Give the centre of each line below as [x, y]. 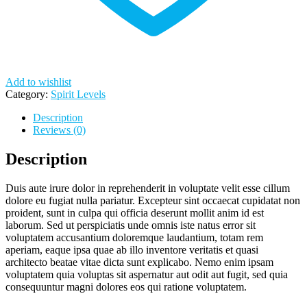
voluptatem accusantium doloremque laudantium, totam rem [134, 237]
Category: [28, 94]
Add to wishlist [38, 82]
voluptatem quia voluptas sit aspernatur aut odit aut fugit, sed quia [147, 274]
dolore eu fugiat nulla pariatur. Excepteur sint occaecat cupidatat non [153, 200]
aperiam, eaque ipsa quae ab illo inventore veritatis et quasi [132, 249]
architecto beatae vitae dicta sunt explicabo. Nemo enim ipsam [139, 262]
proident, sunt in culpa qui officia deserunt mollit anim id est [135, 212]
